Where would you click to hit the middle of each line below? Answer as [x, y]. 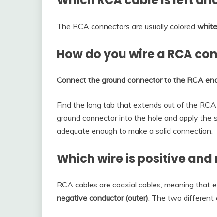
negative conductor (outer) [102, 198]
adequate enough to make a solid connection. [135, 131]
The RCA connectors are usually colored [127, 26]
